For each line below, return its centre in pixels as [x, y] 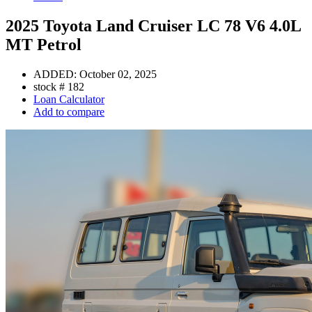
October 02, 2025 [118, 74]
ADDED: [56, 74]
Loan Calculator [69, 99]
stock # [50, 86]
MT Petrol [44, 44]
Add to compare [69, 111]
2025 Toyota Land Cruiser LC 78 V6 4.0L [153, 25]
